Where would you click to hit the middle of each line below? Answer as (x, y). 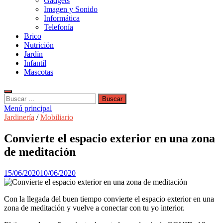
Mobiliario (57, 117)
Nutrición (39, 45)
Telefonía (58, 27)
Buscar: (15, 97)
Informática (62, 18)
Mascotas (39, 72)
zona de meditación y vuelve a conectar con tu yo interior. (94, 208)
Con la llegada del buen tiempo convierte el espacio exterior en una (109, 199)
